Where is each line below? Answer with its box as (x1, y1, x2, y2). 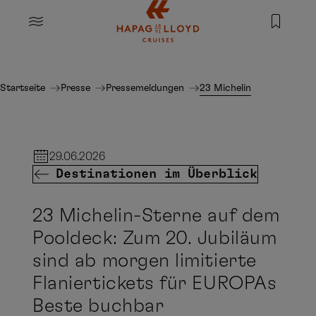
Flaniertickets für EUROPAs (32, 274, 277, 293)
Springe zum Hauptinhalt (25, 1, 204, 15)
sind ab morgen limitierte (32, 251, 257, 270)
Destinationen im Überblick (56, 167, 258, 181)
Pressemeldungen (106, 83, 184, 93)
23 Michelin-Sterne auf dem (32, 206, 280, 225)
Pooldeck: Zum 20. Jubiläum (32, 229, 277, 248)
